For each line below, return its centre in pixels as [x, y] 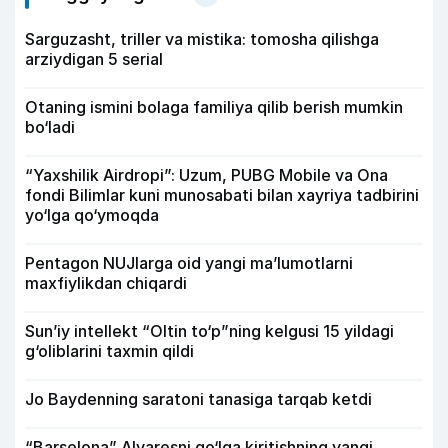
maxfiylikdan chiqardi [106, 282]
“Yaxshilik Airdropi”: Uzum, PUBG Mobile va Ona [206, 174]
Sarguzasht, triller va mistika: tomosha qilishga [202, 38]
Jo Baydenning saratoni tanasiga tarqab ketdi [198, 398]
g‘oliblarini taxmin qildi [109, 350]
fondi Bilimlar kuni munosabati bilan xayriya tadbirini [222, 194]
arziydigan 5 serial [94, 58]
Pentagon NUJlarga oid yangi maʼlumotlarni [189, 262]
